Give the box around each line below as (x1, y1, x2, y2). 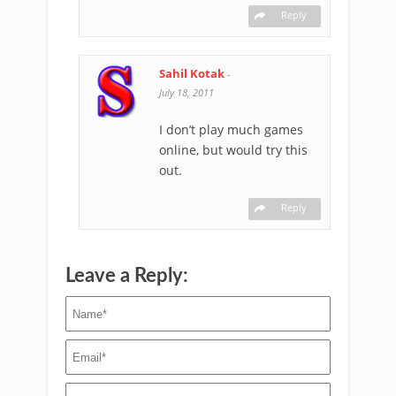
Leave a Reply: (65, 266, 188, 286)
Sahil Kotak (159, 65, 227, 81)
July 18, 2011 (159, 86, 214, 99)
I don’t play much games (159, 121, 303, 138)
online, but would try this (159, 141, 308, 158)
